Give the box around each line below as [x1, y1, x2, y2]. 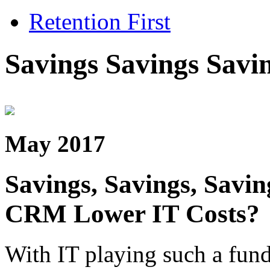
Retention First [29, 8, 171, 34]
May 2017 [5, 130, 105, 157]
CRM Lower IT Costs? [5, 199, 260, 228]
